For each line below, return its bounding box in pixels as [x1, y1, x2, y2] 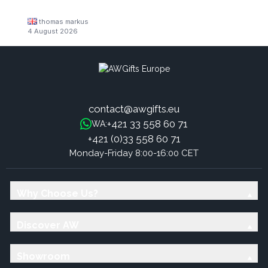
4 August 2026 [27, 26, 78, 35]
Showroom [16, 251, 70, 263]
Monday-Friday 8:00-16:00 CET [69, 147, 199, 159]
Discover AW [16, 219, 79, 231]
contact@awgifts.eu [89, 102, 179, 115]
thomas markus [39, 17, 89, 26]
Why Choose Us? [16, 188, 98, 200]
